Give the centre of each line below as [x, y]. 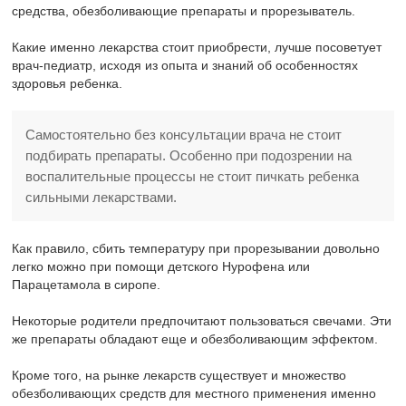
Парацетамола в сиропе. [87, 285]
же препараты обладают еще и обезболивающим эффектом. [195, 339]
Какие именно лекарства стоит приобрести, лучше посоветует [197, 48]
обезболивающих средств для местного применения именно [194, 394]
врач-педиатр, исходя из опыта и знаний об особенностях [185, 66]
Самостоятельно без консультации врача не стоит [184, 135]
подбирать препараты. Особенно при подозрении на [189, 156]
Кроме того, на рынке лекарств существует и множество [179, 376]
